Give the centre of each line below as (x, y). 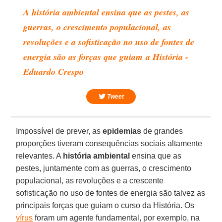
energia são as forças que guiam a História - (106, 56)
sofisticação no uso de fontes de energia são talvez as (111, 193)
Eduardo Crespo (54, 71)
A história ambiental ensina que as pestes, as (107, 12)
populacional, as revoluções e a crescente (90, 180)
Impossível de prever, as (59, 131)
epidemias (122, 131)
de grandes (162, 131)
